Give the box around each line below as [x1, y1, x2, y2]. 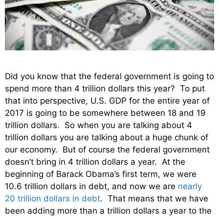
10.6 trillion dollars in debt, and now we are [5, 181, 178, 192]
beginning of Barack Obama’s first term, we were [5, 169, 197, 179]
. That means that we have [100, 194, 208, 204]
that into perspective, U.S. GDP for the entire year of [5, 96, 210, 106]
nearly [178, 181, 202, 192]
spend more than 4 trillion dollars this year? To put [5, 84, 205, 94]
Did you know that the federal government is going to [5, 71, 214, 82]
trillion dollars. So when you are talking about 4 [5, 120, 192, 131]
